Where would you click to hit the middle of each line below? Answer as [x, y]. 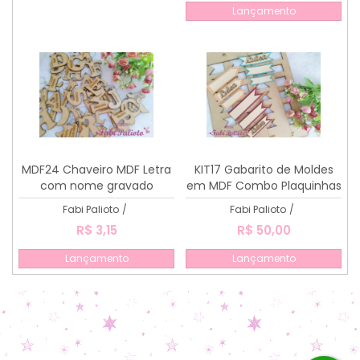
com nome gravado [96, 186]
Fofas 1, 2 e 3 [264, 202]
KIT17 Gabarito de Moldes [264, 170]
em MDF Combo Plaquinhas [264, 186]
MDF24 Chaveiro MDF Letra [96, 170]
